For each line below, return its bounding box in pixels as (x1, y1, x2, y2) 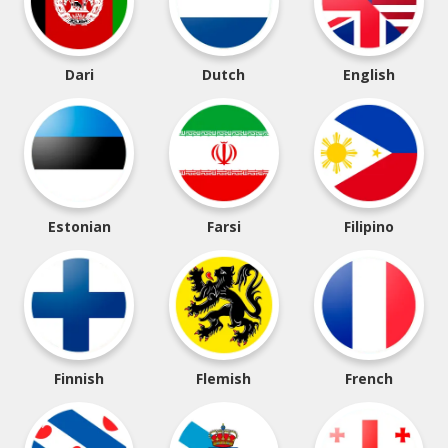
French (344, 369, 393, 388)
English (342, 65, 395, 84)
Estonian (47, 217, 111, 236)
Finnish (54, 369, 105, 388)
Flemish (196, 369, 252, 388)
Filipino (343, 217, 394, 236)
